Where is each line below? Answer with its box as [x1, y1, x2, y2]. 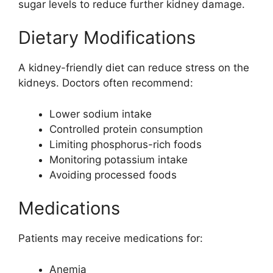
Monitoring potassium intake [49, 153, 188, 166]
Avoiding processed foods [49, 168, 177, 181]
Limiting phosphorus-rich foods [49, 138, 202, 151]
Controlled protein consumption [49, 122, 203, 135]
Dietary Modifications [18, 27, 196, 49]
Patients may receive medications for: [18, 232, 203, 245]
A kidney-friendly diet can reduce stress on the [18, 62, 249, 74]
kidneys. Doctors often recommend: [18, 77, 193, 90]
